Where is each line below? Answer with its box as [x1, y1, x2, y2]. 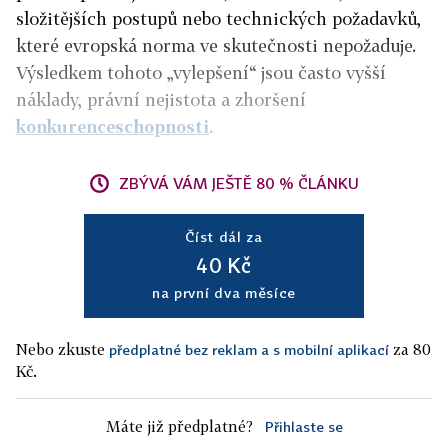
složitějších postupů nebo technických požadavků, [16, 8, 421, 29]
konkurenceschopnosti [16, 116, 209, 137]
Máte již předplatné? [105, 417, 253, 435]
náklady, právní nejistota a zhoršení [16, 89, 306, 110]
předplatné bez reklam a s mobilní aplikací [109, 341, 389, 358]
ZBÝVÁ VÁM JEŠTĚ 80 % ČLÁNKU [119, 174, 359, 192]
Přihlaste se [264, 418, 343, 435]
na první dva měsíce [151, 284, 297, 301]
